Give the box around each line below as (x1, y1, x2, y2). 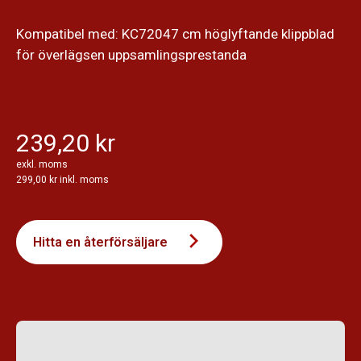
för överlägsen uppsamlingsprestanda (16, 46, 247, 63)
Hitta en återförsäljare (33, 234, 168, 250)
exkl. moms (16, 158, 68, 170)
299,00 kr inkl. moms (16, 173, 109, 185)
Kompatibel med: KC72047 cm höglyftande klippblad (16, 25, 334, 42)
